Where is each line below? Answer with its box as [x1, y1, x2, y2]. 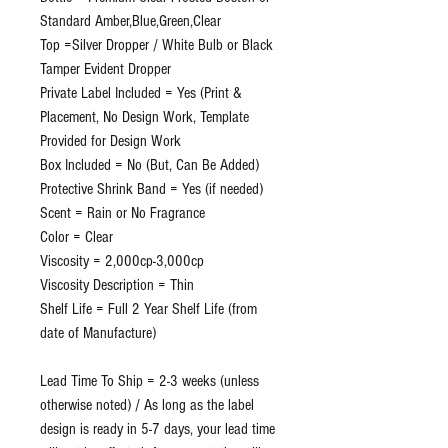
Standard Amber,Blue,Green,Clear [40, 12, 221, 31]
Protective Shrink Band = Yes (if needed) [40, 180, 263, 199]
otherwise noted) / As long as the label [40, 396, 254, 415]
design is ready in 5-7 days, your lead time [40, 420, 275, 439]
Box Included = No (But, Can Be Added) [40, 156, 259, 175]
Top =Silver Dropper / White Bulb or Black [40, 36, 273, 55]
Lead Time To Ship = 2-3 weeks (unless [40, 372, 259, 391]
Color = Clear [40, 228, 113, 247]
